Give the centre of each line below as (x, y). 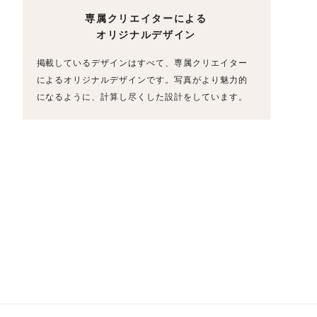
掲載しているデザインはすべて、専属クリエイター (142, 63)
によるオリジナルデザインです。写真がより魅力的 (142, 80)
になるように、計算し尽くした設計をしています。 (142, 97)
